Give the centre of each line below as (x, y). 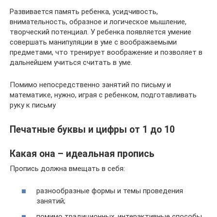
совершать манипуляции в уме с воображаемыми (93, 42)
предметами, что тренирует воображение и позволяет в (106, 52)
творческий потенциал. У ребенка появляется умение (101, 32)
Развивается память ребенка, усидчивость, (84, 11)
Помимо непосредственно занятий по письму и (90, 85)
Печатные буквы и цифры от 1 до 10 (92, 129)
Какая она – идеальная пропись (82, 154)
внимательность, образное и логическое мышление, (98, 22)
